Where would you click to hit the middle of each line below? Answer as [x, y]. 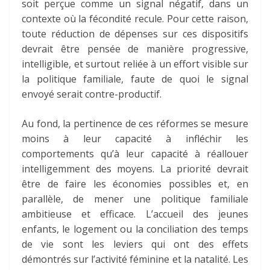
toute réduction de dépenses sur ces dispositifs [135, 34]
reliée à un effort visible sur [185, 64]
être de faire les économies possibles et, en [135, 184]
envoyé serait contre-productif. [92, 94]
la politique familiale [72, 79]
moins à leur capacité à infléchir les [135, 139]
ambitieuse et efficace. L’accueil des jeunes [135, 214]
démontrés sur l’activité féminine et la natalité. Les [135, 259]
